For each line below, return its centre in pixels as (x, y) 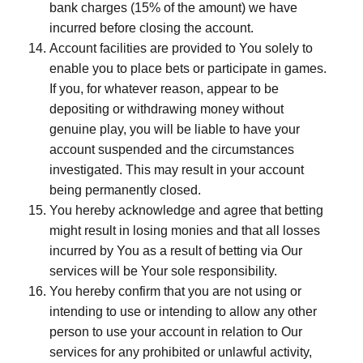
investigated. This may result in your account (177, 170)
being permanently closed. (125, 190)
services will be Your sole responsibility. (163, 271)
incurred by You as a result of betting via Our (176, 251)
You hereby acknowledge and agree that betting (186, 210)
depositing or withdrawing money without (167, 109)
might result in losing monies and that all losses (185, 231)
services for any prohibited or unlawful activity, (181, 352)
